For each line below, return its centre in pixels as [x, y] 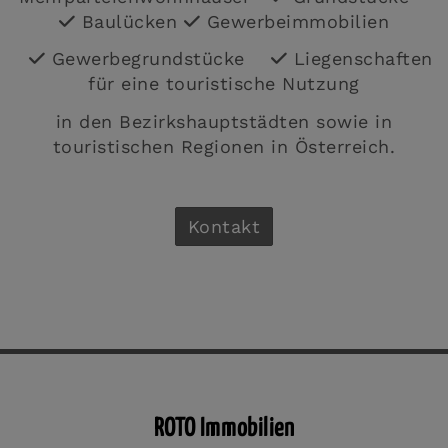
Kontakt [224, 226]
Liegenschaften [360, 58]
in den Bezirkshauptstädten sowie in [224, 121]
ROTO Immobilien [224, 429]
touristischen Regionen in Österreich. [224, 146]
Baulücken [129, 21]
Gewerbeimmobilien [295, 21]
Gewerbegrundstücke [158, 58]
